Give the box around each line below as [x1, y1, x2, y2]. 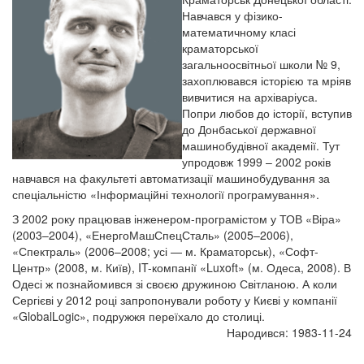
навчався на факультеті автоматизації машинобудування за [12, 170, 330, 187]
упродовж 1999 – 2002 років [182, 154, 331, 171]
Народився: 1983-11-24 [227, 324, 352, 341]
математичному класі [182, 24, 296, 41]
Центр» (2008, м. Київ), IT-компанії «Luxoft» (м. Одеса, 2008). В [12, 259, 351, 276]
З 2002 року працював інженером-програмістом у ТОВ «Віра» [12, 210, 341, 227]
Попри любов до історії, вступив [182, 105, 352, 122]
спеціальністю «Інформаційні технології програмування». [12, 186, 319, 203]
